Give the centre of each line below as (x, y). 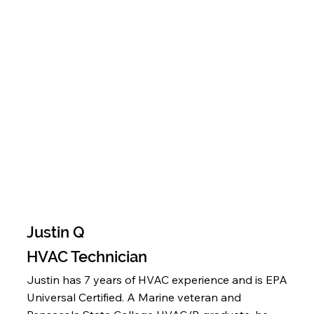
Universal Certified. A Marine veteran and (134, 298)
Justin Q (56, 232)
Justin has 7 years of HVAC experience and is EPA (157, 280)
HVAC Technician (87, 257)
